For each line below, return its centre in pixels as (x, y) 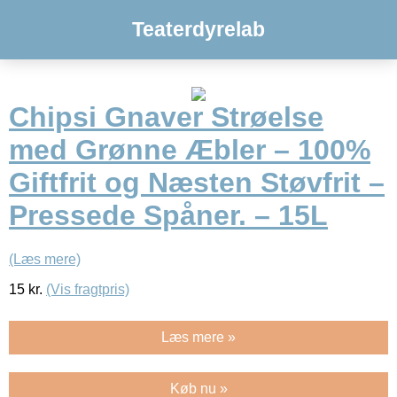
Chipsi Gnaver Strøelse (166, 117)
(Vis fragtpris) (88, 289)
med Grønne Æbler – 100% (190, 150)
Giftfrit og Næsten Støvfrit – (197, 183)
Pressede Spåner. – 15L (168, 216)
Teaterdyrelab (198, 29)
